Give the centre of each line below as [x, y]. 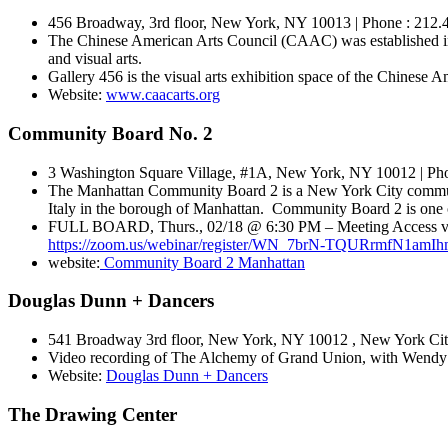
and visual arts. [95, 59]
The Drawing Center [92, 414]
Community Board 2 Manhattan [202, 262]
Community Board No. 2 [110, 134]
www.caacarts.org [163, 95]
